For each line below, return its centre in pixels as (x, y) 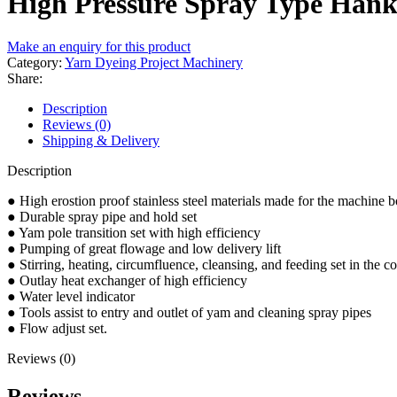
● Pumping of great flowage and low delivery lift (144, 248)
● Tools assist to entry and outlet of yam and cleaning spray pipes (189, 312)
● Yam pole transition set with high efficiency (134, 232)
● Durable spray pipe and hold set (102, 216)
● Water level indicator (71, 296)
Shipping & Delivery (101, 140)
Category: (35, 62)
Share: (25, 78)
